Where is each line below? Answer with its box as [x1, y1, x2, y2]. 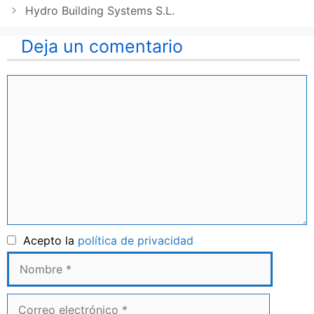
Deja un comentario [21, 36, 183, 57]
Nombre [193, 233, 235, 247]
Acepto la [16, 233, 78, 248]
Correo [6, 294, 43, 309]
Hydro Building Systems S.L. [25, 4, 175, 18]
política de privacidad [78, 233, 193, 248]
